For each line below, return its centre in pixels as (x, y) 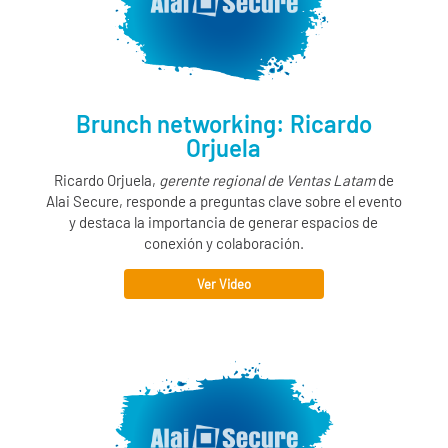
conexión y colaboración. (223, 243)
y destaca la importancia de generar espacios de (224, 222)
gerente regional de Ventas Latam (266, 180)
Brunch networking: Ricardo (223, 124)
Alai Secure (82, 201)
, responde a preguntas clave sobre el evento (260, 201)
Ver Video (223, 284)
